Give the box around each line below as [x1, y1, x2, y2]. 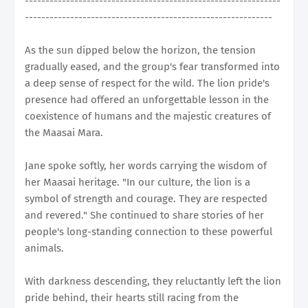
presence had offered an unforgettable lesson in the [25, 93, 269, 106]
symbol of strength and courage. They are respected [25, 192, 267, 205]
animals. [25, 241, 64, 254]
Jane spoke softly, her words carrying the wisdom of [25, 159, 267, 172]
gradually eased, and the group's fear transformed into [25, 60, 280, 73]
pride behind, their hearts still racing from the [25, 291, 239, 304]
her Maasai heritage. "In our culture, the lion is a [25, 175, 250, 188]
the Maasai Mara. [25, 126, 103, 139]
